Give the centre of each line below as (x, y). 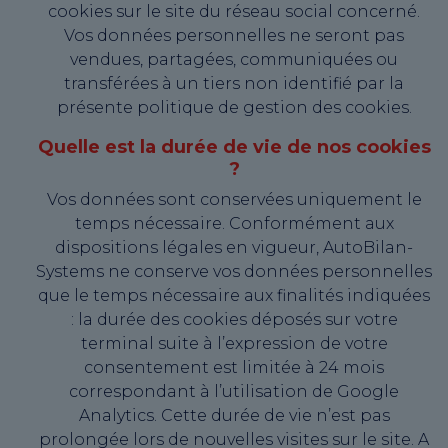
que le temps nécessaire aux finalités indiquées (234, 296)
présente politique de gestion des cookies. (234, 108)
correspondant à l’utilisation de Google (234, 392)
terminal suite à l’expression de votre (234, 344)
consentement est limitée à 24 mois (234, 368)
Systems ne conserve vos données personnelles (234, 272)
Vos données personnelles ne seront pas (234, 36)
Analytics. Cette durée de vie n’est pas (234, 416)
